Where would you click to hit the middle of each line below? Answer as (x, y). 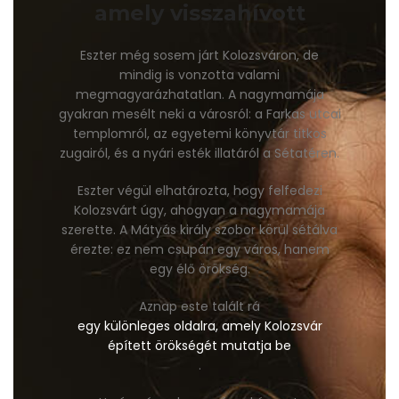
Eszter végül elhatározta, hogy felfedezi (199, 191)
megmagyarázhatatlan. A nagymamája (199, 95)
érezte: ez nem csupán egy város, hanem (199, 250)
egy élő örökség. (199, 269)
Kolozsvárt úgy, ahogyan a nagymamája (199, 211)
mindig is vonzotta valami (199, 75)
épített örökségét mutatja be (199, 346)
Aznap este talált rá (199, 307)
